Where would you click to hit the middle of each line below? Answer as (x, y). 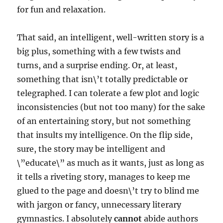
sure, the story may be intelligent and (91, 149)
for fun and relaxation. (61, 9)
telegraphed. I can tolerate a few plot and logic (108, 93)
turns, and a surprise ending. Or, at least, (97, 65)
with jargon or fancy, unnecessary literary (99, 204)
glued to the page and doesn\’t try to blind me (108, 190)
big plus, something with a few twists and (99, 51)
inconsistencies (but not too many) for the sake (111, 107)
